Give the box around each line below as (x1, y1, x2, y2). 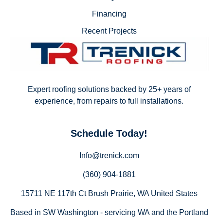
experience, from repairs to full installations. (35, 96, 183, 105)
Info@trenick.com (79, 151, 139, 160)
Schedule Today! (71, 127, 147, 139)
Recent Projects (81, 26, 137, 35)
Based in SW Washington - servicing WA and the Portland (10, 208, 208, 217)
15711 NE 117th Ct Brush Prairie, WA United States (20, 189, 198, 198)
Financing (91, 9, 127, 18)
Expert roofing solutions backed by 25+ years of (27, 85, 191, 93)
